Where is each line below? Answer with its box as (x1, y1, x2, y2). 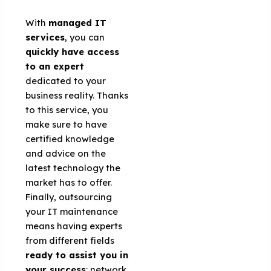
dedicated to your (25, 74, 106, 87)
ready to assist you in (25, 249, 129, 261)
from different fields (25, 234, 115, 246)
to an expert (25, 60, 85, 72)
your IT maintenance (25, 205, 119, 217)
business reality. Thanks (25, 89, 129, 101)
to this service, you (25, 103, 109, 116)
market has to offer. (25, 176, 113, 188)
